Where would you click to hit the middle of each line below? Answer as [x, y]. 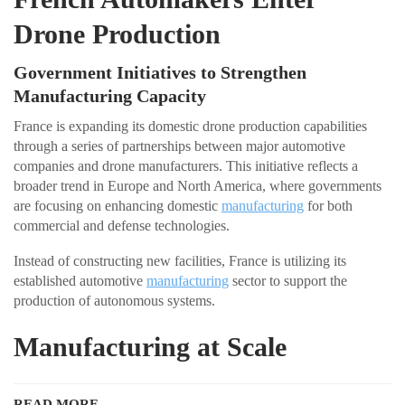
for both [328, 206]
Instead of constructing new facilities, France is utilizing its [180, 261]
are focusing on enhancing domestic [118, 206]
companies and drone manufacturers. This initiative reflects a [186, 166]
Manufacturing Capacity [110, 96]
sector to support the [288, 281]
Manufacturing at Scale [150, 347]
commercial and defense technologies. [122, 226]
